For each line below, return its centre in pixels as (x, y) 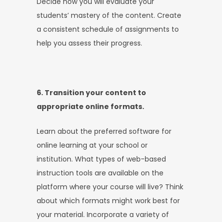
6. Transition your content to (91, 92)
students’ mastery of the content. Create (109, 15)
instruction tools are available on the (100, 173)
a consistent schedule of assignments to (108, 29)
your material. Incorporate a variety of (103, 214)
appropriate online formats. (90, 106)
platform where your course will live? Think (110, 187)
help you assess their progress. (89, 43)
